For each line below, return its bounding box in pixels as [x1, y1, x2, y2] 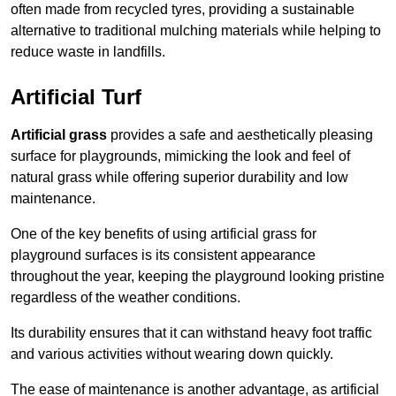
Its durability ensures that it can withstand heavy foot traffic [11, 325, 372, 341]
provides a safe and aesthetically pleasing [107, 127, 373, 143]
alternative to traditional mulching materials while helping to [11, 23, 381, 39]
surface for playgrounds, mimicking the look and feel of [11, 148, 350, 164]
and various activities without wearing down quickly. [11, 346, 333, 362]
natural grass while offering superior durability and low [11, 170, 348, 186]
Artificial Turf [11, 85, 141, 110]
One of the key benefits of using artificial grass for [11, 226, 316, 242]
